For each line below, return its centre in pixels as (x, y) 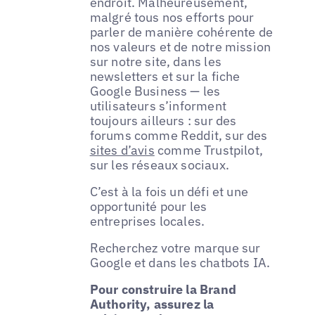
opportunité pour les (148, 206)
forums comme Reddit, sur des (179, 135)
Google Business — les (155, 91)
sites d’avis (122, 150)
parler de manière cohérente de (181, 32)
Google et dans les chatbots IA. (180, 262)
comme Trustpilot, (209, 150)
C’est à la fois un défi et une (169, 191)
